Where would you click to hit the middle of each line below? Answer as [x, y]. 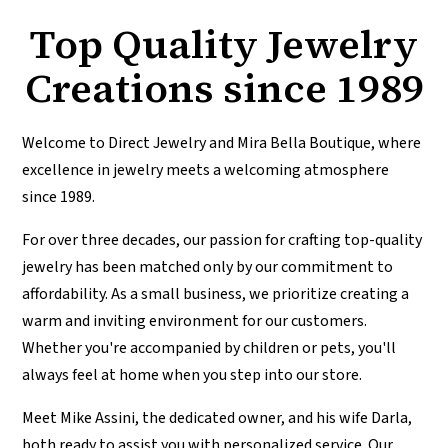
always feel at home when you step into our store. [192, 375]
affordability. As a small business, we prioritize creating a [216, 294]
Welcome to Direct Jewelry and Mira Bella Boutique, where [222, 143]
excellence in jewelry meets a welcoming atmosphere [206, 170]
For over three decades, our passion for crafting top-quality [222, 240]
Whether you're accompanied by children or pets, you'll [209, 348]
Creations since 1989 [224, 88]
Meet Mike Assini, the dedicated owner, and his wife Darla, [217, 418]
